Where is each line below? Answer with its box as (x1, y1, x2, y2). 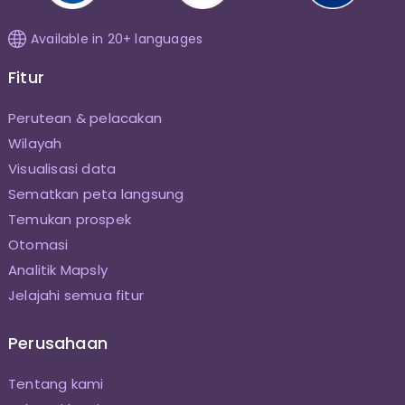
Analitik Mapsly (7, 259, 108, 279)
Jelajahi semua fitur (7, 285, 144, 305)
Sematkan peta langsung (7, 184, 184, 203)
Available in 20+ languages (30, 29, 203, 48)
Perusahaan (7, 331, 108, 354)
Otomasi (7, 234, 69, 254)
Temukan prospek (7, 209, 131, 229)
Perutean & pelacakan (7, 108, 162, 127)
